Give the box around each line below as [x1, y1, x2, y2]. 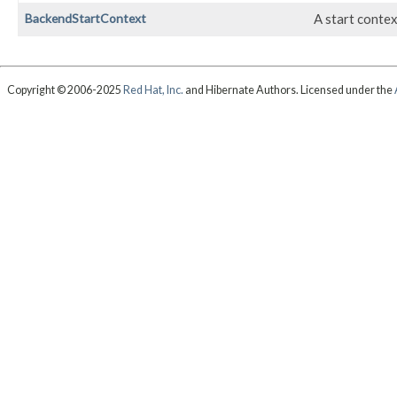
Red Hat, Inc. [122, 82, 183, 97]
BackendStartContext [25, 11, 146, 27]
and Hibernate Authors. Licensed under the [183, 82, 394, 97]
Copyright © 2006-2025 [6, 82, 123, 97]
